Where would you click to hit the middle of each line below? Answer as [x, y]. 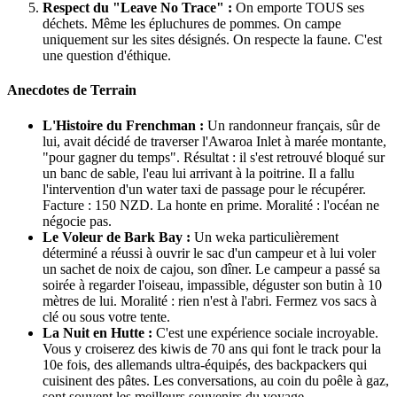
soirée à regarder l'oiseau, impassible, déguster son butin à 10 [212, 284]
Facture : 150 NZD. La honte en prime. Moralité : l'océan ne [211, 205]
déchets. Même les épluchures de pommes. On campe [192, 23]
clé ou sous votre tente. [106, 316]
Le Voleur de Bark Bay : [117, 237]
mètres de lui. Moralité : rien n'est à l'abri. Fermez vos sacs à [210, 300]
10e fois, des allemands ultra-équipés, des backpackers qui [205, 364]
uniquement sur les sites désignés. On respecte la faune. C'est [212, 39]
